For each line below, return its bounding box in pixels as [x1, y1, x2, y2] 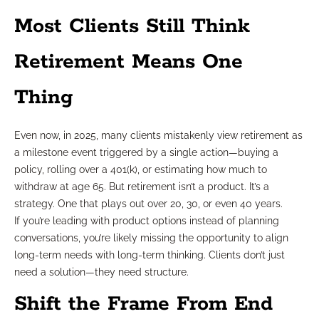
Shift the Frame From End [14, 291, 273, 317]
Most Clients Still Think [14, 13, 250, 39]
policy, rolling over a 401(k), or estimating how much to [14, 163, 267, 175]
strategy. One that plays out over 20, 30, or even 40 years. [14, 197, 283, 209]
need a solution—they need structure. [14, 266, 189, 278]
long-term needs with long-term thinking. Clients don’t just [14, 249, 285, 261]
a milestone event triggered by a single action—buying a [14, 146, 278, 158]
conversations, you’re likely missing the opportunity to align [14, 231, 288, 244]
